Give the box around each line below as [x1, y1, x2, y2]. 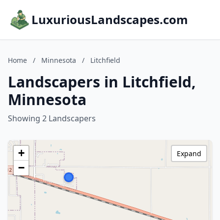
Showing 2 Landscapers [8, 113, 96, 124]
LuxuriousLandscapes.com [31, 11, 188, 27]
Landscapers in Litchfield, [8, 72, 196, 92]
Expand [177, 149, 201, 158]
